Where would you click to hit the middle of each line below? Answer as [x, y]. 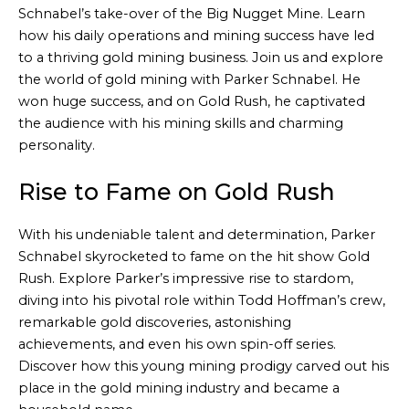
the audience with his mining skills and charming [181, 123]
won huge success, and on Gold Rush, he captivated [192, 101]
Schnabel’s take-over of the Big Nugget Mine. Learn [192, 13]
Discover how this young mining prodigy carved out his [204, 367]
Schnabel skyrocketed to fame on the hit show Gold [194, 257]
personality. [57, 145]
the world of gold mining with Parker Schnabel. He [189, 79]
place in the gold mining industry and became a [179, 388]
